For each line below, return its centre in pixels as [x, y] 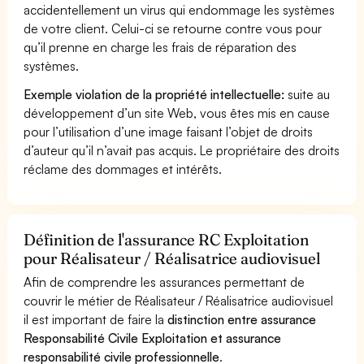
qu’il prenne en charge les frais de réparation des [160, 47]
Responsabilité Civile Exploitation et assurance [153, 338]
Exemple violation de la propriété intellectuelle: [154, 94]
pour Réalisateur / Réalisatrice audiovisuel [172, 258]
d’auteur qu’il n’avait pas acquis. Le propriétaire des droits [182, 150]
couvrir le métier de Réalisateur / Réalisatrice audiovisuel [179, 300]
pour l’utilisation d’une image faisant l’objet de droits [169, 131]
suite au [308, 94]
